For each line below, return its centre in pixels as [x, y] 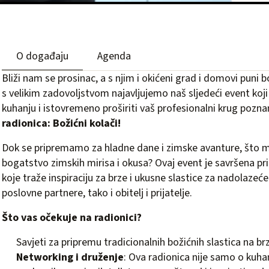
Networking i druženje [70, 257]
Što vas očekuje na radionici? [72, 218]
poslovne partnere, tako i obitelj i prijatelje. [97, 193]
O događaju [42, 56]
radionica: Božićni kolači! [61, 123]
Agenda [114, 56]
